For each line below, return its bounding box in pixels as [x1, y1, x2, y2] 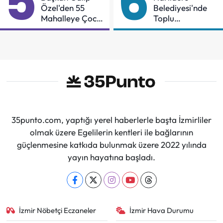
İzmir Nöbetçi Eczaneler [19, 206, 97, 215]
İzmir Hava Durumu [129, 206, 194, 215]
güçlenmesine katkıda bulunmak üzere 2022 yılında [16, 139, 207, 150]
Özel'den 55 [41, 2, 85, 13]
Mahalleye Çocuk [41, 13, 105, 24]
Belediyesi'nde [153, 2, 208, 13]
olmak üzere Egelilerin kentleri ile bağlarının [30, 127, 193, 137]
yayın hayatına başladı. [68, 152, 155, 162]
